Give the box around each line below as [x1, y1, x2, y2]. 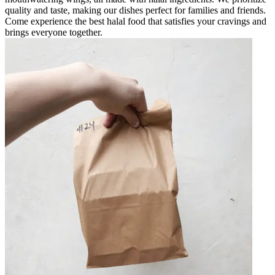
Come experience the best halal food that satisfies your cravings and [5, 15, 266, 26]
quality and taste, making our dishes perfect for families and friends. [5, 4, 266, 15]
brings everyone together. [5, 26, 103, 37]
